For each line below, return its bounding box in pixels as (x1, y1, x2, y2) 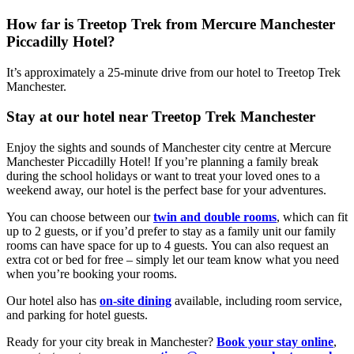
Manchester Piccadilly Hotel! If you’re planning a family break (6, 155, 318, 168)
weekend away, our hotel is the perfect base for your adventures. (6, 183, 326, 197)
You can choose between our (6, 210, 153, 224)
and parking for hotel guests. (6, 308, 148, 322)
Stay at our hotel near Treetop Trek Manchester (6, 108, 323, 126)
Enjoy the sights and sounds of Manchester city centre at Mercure (6, 141, 331, 154)
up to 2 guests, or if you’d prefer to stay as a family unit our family (6, 224, 336, 238)
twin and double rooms (153, 210, 277, 224)
